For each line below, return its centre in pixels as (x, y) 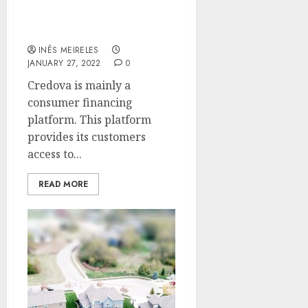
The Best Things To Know (100, 17)
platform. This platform (89, 120)
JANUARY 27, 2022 (64, 63)
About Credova (70, 32)
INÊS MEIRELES (69, 50)
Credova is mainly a (79, 85)
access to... (55, 154)
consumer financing (80, 102)
